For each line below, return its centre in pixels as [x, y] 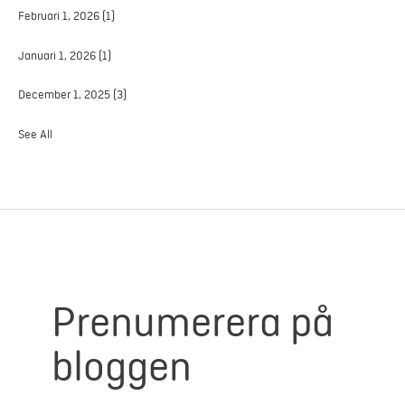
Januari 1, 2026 [58, 55]
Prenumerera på [192, 323]
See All [35, 135]
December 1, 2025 [66, 95]
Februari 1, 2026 [60, 15]
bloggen [121, 367]
